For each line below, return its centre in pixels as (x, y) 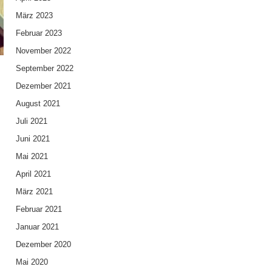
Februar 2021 (39, 209)
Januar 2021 (37, 226)
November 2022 (43, 50)
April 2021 (33, 174)
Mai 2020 (32, 262)
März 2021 (34, 191)
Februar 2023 (39, 33)
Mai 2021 (32, 156)
